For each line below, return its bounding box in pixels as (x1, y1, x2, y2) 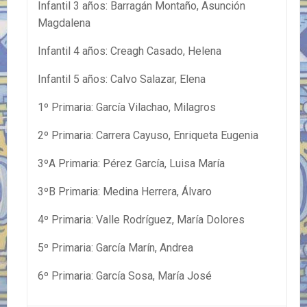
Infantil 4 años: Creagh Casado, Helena (38, 44, 221, 58)
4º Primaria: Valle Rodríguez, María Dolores (38, 212, 245, 226)
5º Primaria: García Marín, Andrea (38, 241, 193, 254)
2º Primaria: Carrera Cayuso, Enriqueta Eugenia (38, 128, 258, 142)
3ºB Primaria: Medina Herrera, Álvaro (38, 184, 212, 198)
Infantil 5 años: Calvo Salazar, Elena (38, 72, 206, 86)
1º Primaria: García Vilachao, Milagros (38, 100, 216, 114)
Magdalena (38, 16, 90, 29)
